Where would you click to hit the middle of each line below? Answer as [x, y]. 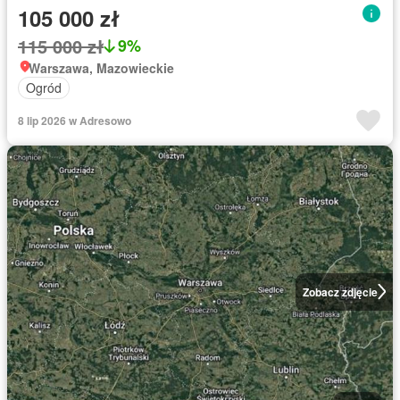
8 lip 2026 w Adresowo [75, 120]
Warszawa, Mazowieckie [101, 67]
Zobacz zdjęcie [340, 292]
